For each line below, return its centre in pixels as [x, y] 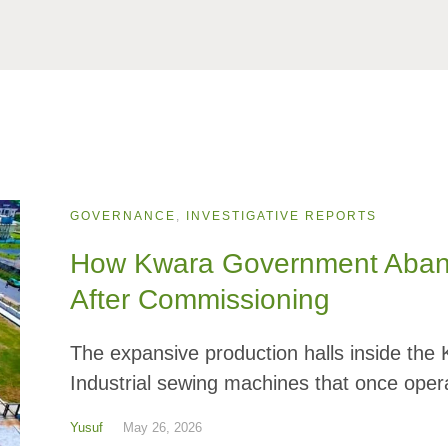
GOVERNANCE [123, 216]
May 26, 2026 [163, 428]
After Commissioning [200, 300]
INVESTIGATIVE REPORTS [282, 216]
